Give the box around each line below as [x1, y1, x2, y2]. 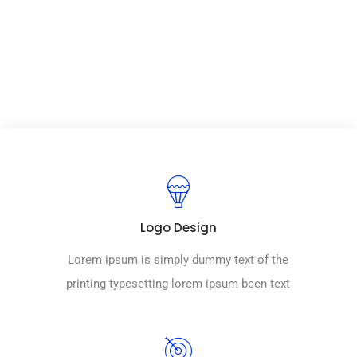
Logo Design [139, 219, 217, 237]
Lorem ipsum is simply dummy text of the [68, 253, 289, 268]
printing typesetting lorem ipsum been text [66, 277, 291, 292]
